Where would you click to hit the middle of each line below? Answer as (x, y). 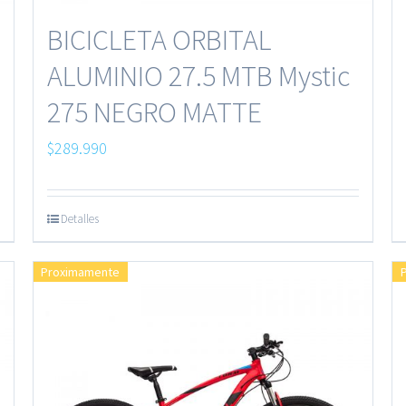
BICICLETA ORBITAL (159, 40)
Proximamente (81, 272)
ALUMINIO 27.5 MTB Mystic (198, 77)
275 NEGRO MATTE (154, 113)
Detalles (79, 219)
